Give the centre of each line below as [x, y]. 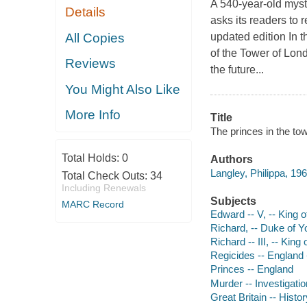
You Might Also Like [123, 89]
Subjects [233, 201]
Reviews [91, 64]
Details [86, 12]
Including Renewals [103, 187]
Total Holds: [91, 158]
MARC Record [93, 204]
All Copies [95, 38]
